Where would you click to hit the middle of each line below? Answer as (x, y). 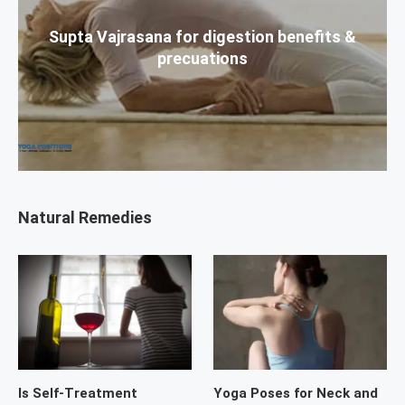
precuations (202, 58)
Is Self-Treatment (78, 394)
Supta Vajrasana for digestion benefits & (202, 36)
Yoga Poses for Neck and (296, 394)
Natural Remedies (85, 217)
